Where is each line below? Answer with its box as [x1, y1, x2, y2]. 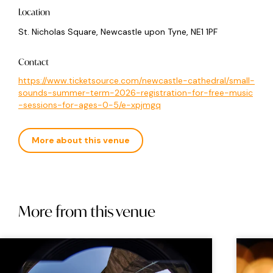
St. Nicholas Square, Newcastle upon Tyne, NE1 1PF [18, 26, 218, 38]
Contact [18, 56, 49, 68]
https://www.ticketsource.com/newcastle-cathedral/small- [18, 75, 255, 87]
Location [18, 6, 50, 18]
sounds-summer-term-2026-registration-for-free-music [18, 87, 253, 99]
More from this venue [18, 202, 155, 222]
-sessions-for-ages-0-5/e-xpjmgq [18, 99, 161, 111]
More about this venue [32, 135, 130, 146]
